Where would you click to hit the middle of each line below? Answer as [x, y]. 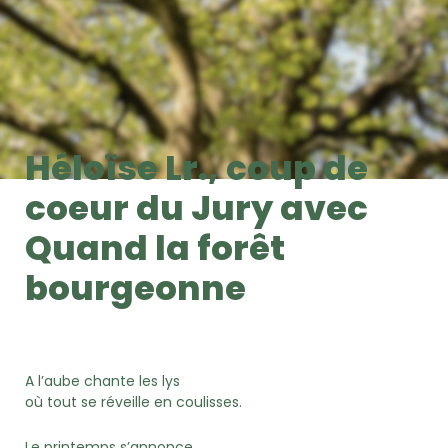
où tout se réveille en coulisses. [133, 401]
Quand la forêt [155, 247]
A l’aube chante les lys [102, 380]
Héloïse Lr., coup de [196, 167]
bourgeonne [135, 287]
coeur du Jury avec [196, 207]
